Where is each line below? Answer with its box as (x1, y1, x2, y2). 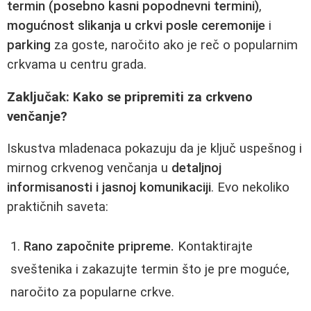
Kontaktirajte (174, 238, 253, 254)
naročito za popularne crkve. (10, 284, 174, 300)
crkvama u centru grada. (7, 56, 146, 72)
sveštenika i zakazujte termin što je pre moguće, (10, 261, 289, 277)
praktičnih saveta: (7, 199, 108, 215)
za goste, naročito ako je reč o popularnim (51, 37, 298, 53)
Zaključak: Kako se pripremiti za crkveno (7, 89, 253, 105)
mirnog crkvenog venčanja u (7, 160, 171, 176)
